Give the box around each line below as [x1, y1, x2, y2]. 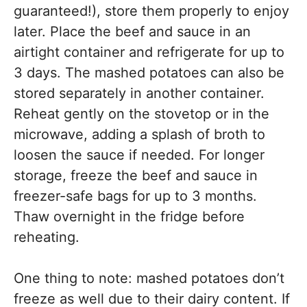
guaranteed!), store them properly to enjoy [14, 3, 289, 19]
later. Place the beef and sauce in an [14, 23, 251, 40]
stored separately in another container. [14, 85, 265, 101]
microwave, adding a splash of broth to [14, 126, 265, 143]
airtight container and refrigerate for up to [14, 44, 284, 60]
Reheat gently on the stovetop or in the [14, 106, 269, 122]
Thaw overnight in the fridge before [14, 208, 245, 225]
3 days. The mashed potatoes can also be [14, 64, 284, 81]
